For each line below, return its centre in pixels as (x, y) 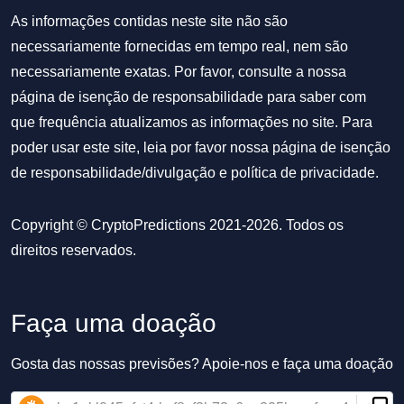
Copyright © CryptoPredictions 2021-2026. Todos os (177, 225)
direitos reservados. (73, 250)
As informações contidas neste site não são (149, 21)
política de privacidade (303, 173)
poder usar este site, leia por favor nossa (142, 147)
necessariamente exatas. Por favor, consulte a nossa (179, 72)
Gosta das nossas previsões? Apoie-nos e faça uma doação (202, 364)
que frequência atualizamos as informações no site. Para (192, 122)
